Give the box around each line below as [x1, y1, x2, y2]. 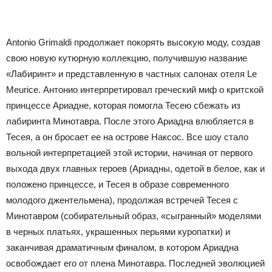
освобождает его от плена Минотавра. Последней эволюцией [6, 257, 265, 268]
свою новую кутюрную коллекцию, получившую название [6, 52, 247, 63]
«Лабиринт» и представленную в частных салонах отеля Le [6, 68, 257, 79]
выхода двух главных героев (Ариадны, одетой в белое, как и [6, 163, 265, 174]
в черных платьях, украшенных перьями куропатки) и [6, 226, 230, 237]
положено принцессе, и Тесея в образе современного [6, 178, 229, 189]
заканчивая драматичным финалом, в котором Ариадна [6, 242, 239, 253]
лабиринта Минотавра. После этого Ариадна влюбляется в [6, 115, 254, 126]
